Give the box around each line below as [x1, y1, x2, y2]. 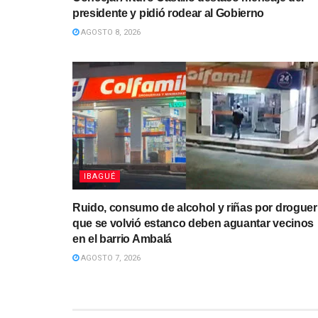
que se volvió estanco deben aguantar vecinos [72, 216, 314, 229]
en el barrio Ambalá [72, 232, 172, 245]
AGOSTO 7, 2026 [79, 253, 141, 263]
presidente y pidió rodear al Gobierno [72, 6, 265, 19]
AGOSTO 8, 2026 [79, 27, 141, 37]
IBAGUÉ [84, 171, 116, 181]
